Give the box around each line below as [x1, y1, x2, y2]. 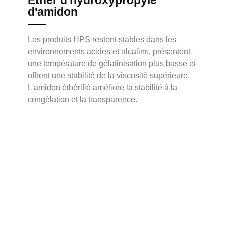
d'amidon [28, 5, 78, 19]
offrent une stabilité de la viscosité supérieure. [28, 71, 190, 80]
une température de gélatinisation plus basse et [28, 59, 196, 68]
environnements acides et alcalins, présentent [28, 47, 190, 56]
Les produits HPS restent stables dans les [28, 35, 176, 44]
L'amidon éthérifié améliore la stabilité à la [28, 83, 177, 92]
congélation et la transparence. [28, 95, 137, 104]
